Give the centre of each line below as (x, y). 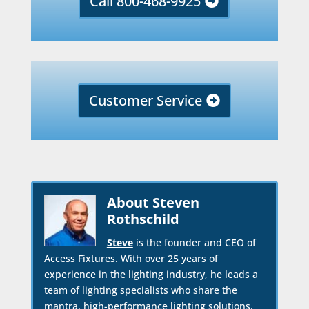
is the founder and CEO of (194, 243)
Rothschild (143, 219)
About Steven (153, 203)
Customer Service (145, 101)
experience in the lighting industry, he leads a (151, 275)
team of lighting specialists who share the (140, 290)
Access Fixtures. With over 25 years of (131, 259)
